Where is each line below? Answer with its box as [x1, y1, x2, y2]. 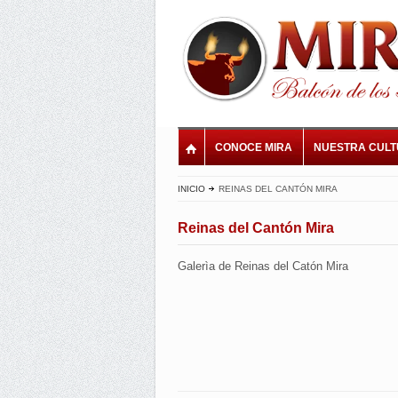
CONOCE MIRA [214, 141, 292, 154]
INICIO [177, 184, 205, 194]
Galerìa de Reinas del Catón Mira [177, 259, 348, 273]
